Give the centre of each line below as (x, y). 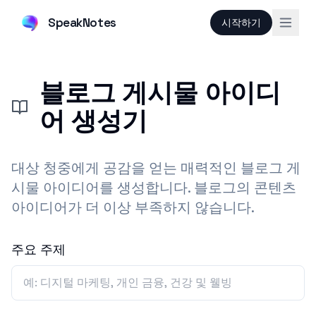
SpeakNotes (82, 22)
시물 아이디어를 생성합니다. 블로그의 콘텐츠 (154, 188)
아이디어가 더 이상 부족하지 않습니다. (133, 207)
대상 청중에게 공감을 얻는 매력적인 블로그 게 (156, 168)
